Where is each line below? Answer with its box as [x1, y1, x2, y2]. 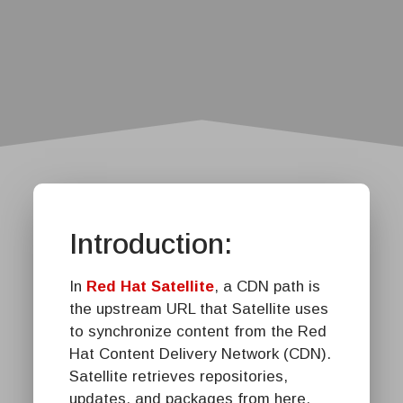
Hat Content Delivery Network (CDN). [69, 345, 331, 363]
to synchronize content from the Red [69, 322, 327, 340]
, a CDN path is [214, 277, 320, 295]
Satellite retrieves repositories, [69, 367, 288, 385]
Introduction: [69, 227, 232, 260]
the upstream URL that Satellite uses [69, 300, 328, 318]
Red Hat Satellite [86, 277, 214, 295]
